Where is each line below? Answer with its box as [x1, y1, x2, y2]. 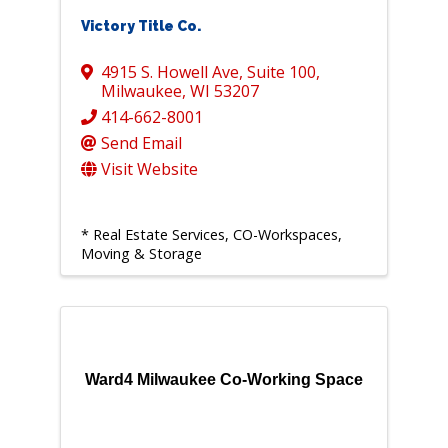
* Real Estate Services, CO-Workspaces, [80, 225, 342, 245]
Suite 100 [246, 61, 316, 84]
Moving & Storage [80, 244, 202, 264]
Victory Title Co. [80, 18, 201, 35]
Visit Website [100, 158, 198, 181]
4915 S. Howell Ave [100, 61, 239, 84]
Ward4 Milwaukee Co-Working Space [84, 371, 363, 389]
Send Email [100, 132, 182, 155]
